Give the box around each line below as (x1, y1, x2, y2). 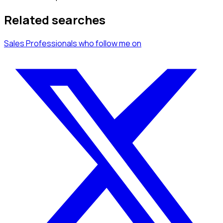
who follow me (79, 37, 130, 49)
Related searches (4, 11, 106, 28)
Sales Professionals (4, 37, 77, 49)
